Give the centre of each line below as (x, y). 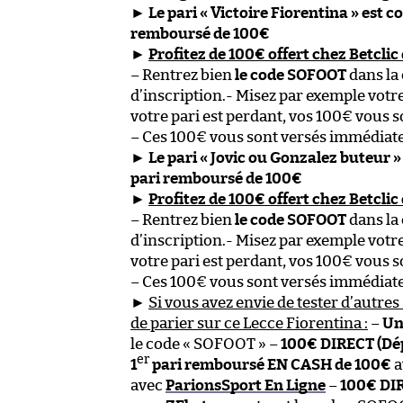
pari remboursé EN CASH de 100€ (270, 364)
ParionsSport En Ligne (246, 385)
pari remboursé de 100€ (216, 178)
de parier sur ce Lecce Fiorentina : (249, 323)
